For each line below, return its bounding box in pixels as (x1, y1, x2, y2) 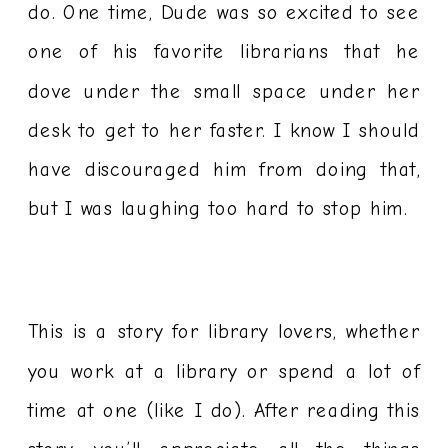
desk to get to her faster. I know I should (28, 118, 421, 143)
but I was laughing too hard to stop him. (28, 197, 408, 222)
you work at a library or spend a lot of (28, 359, 421, 384)
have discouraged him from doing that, (28, 158, 421, 182)
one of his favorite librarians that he (28, 40, 421, 65)
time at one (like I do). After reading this (28, 398, 421, 423)
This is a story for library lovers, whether (28, 320, 421, 345)
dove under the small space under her (28, 79, 421, 104)
